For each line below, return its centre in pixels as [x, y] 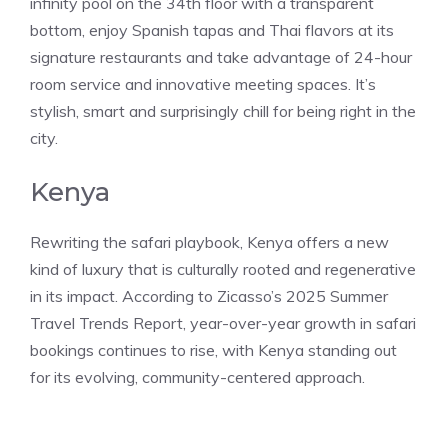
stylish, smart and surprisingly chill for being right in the [223, 110]
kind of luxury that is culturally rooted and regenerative [223, 268]
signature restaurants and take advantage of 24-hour [221, 56]
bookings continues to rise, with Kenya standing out [213, 349]
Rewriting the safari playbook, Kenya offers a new [209, 241]
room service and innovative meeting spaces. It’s [203, 83]
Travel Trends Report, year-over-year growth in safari [223, 322]
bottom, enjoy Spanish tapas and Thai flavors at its [212, 29]
